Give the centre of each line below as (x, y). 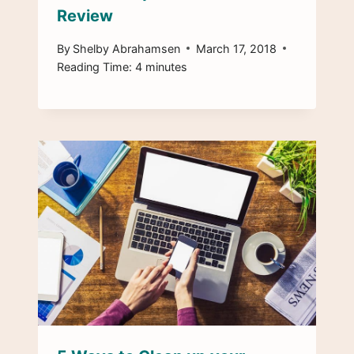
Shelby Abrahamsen (127, 48)
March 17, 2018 (237, 48)
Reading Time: (94, 66)
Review (85, 16)
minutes (166, 66)
